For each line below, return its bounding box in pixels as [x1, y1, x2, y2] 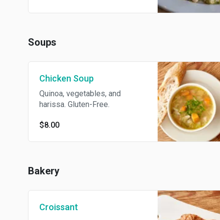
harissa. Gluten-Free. [39, 100, 110, 109]
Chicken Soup [39, 73, 94, 83]
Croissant [39, 202, 78, 212]
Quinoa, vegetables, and [39, 89, 121, 98]
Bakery [28, 165, 59, 177]
